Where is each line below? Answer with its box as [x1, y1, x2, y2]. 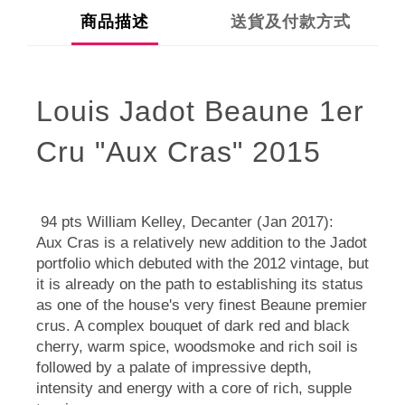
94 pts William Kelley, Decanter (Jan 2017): [36, 213, 338, 231]
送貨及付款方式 [230, 12, 351, 32]
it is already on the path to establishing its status [36, 276, 363, 294]
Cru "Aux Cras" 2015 [36, 136, 330, 169]
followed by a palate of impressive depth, [36, 359, 312, 377]
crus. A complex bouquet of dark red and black [36, 317, 350, 335]
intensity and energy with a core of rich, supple [36, 380, 352, 398]
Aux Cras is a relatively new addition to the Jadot [36, 234, 367, 252]
